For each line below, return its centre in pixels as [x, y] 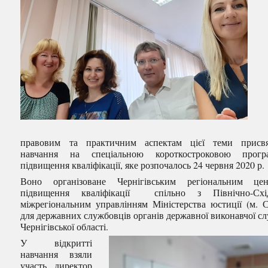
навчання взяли [57, 254]
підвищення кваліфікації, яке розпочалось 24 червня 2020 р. [143, 165]
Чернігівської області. [65, 227]
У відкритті [57, 243]
